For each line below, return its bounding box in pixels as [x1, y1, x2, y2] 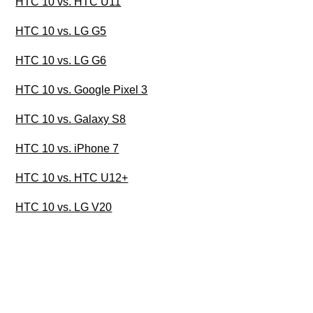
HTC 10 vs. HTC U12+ [15, 172, 129, 184]
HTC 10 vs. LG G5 [15, 25, 107, 38]
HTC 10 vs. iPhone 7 [15, 143, 119, 155]
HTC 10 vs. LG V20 [15, 201, 112, 214]
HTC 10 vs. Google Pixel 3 [15, 84, 148, 96]
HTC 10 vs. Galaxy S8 [15, 113, 126, 126]
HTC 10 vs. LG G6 [15, 54, 107, 67]
